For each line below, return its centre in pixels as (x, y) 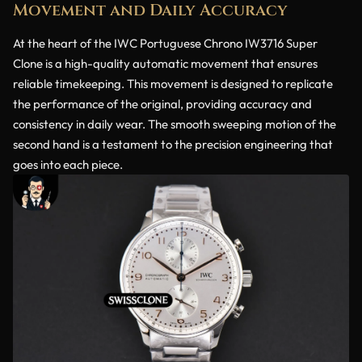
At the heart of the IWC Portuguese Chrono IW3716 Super (165, 44)
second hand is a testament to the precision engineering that (173, 145)
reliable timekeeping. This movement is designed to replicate (173, 84)
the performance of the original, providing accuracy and (162, 104)
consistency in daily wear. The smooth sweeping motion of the (175, 124)
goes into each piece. (68, 165)
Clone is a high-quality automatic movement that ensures (165, 64)
